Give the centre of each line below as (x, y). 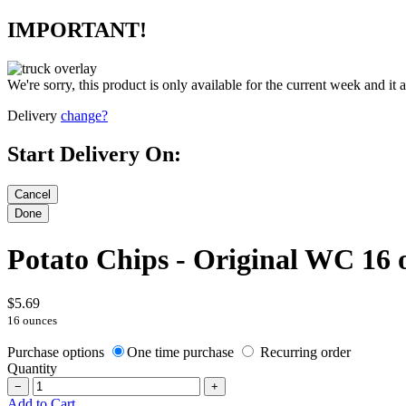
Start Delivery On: (94, 155)
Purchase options (58, 352)
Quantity (32, 368)
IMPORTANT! (77, 30)
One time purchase (182, 352)
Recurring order (304, 352)
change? (84, 116)
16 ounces (32, 320)
